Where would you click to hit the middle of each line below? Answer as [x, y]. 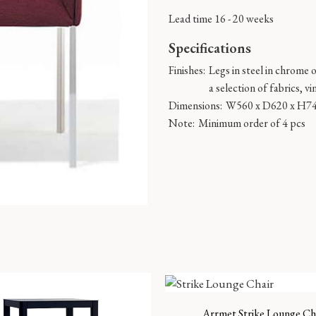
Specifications [210, 48]
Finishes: [187, 70]
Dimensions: [195, 105]
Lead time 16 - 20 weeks [221, 19]
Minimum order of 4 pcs [252, 123]
